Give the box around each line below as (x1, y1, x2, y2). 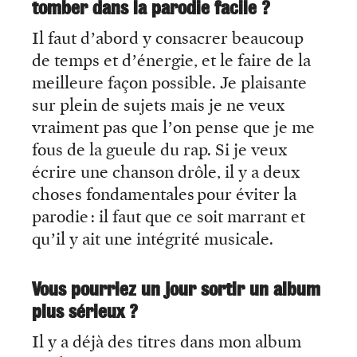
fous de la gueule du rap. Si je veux (32, 139, 287, 160)
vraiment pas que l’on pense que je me (32, 116, 315, 138)
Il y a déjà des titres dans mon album (32, 331, 301, 353)
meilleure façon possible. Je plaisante (32, 72, 307, 93)
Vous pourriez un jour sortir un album (32, 278, 320, 300)
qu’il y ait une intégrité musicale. (32, 228, 273, 249)
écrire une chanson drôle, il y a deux (32, 161, 300, 182)
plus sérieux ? (32, 300, 138, 323)
